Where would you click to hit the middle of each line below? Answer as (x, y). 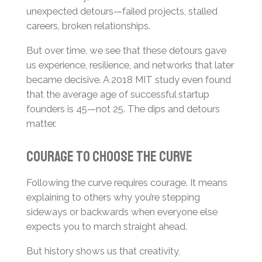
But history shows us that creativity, (103, 251)
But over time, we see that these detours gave (126, 50)
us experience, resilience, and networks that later (130, 65)
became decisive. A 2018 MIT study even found (128, 79)
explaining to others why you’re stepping (113, 197)
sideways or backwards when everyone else (122, 212)
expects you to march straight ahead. (106, 227)
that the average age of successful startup (118, 94)
